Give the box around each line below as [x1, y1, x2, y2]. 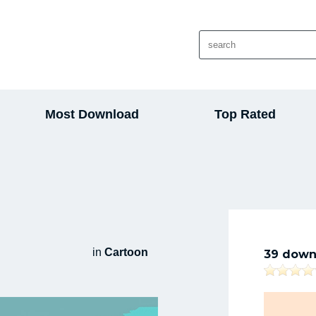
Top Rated [214, 107, 276, 121]
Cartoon [104, 246, 148, 258]
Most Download [45, 107, 140, 121]
